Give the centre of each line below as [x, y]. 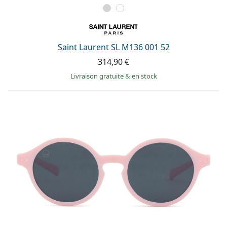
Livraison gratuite [98, 76]
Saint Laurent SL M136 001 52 [113, 47]
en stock [144, 76]
